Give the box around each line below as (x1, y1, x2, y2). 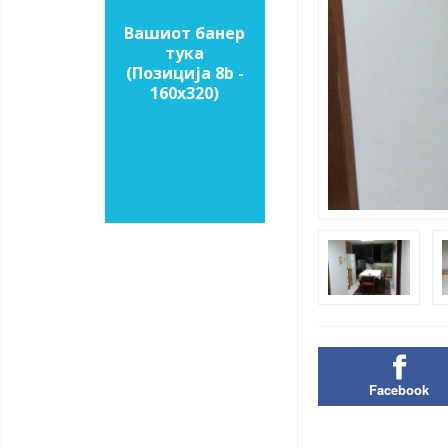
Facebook (368, 379, 429, 399)
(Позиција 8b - (125, 62, 244, 85)
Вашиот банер (124, 22, 245, 45)
